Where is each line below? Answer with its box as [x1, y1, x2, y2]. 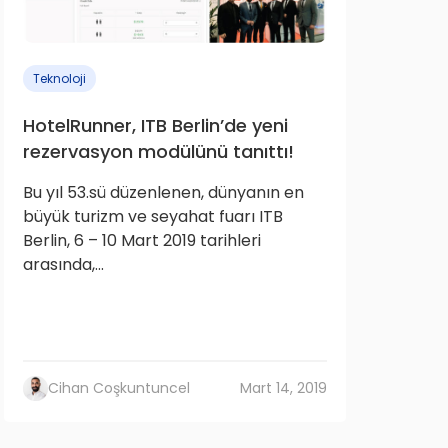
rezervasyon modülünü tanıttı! [23, 139, 294, 164]
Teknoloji [33, 70, 86, 87]
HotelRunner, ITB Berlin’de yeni [23, 113, 288, 138]
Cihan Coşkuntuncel [48, 378, 190, 398]
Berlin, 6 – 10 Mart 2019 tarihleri [23, 229, 261, 252]
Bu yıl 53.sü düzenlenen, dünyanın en [23, 181, 304, 204]
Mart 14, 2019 [240, 378, 327, 398]
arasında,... [23, 253, 104, 276]
